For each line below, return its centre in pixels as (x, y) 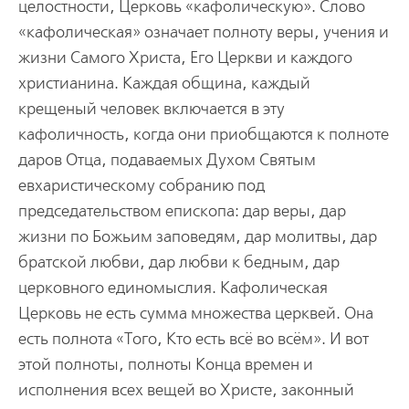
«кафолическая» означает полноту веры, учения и (203, 32)
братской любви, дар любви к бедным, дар (178, 262)
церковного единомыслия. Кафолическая (173, 288)
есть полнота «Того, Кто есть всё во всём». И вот (193, 339)
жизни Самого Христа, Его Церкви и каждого (185, 58)
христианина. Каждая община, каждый (164, 83)
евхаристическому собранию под (141, 185)
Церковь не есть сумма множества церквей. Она (195, 313)
